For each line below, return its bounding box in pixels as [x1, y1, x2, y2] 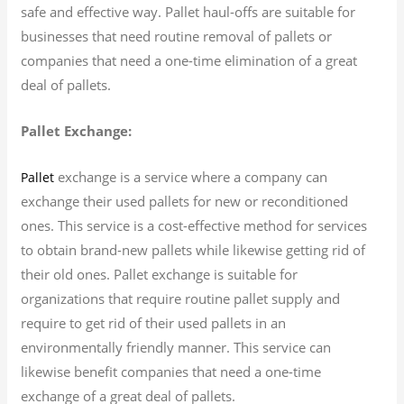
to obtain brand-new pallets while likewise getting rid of [21, 240, 366, 259]
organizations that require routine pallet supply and [21, 289, 341, 308]
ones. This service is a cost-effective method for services [21, 216, 368, 234]
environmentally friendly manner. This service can [21, 337, 332, 356]
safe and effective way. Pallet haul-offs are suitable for [21, 2, 356, 21]
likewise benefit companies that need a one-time [21, 362, 322, 381]
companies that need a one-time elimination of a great [21, 50, 358, 69]
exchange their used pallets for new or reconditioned [21, 191, 349, 210]
